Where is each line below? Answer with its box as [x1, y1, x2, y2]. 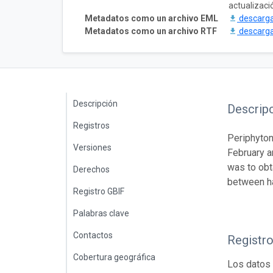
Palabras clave [73, 208, 129, 218]
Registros [73, 120, 110, 130]
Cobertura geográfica [73, 252, 155, 262]
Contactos [73, 230, 113, 240]
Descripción [73, 98, 118, 108]
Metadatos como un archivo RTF [85, 26, 217, 36]
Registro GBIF [73, 186, 124, 196]
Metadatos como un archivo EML [85, 13, 218, 23]
